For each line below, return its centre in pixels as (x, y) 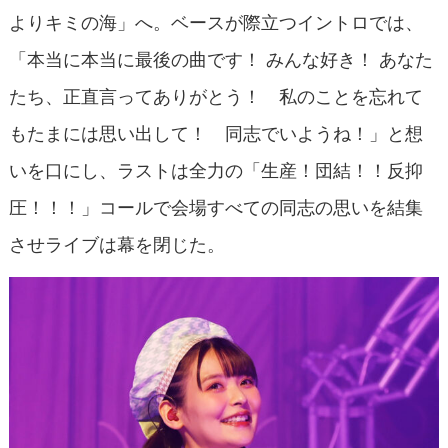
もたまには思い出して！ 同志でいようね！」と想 (215, 131)
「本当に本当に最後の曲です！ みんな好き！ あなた (220, 57)
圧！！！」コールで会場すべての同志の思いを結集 (215, 205)
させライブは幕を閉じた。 (116, 242)
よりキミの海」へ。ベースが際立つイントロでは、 (215, 20)
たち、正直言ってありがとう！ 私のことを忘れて (215, 94)
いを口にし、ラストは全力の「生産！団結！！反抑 (215, 168)
